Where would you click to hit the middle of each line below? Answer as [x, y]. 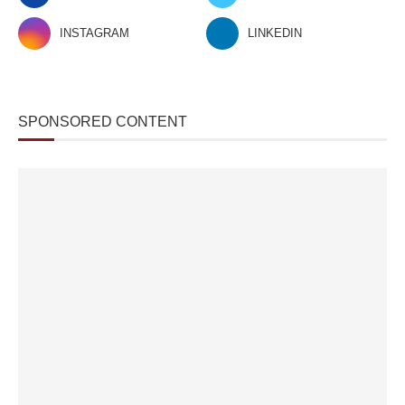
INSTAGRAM [94, 33]
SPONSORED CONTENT [103, 121]
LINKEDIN [275, 33]
